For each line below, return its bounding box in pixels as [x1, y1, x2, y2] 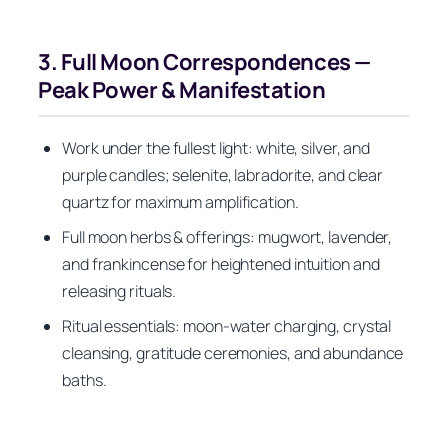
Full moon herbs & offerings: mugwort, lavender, [62, 226, 393, 249]
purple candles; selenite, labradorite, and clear [62, 164, 384, 187]
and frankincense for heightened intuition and [62, 253, 380, 276]
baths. [62, 369, 107, 392]
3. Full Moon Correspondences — [38, 47, 371, 78]
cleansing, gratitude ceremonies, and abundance [62, 342, 404, 365]
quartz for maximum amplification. [62, 191, 299, 214]
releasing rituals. [62, 280, 177, 303]
